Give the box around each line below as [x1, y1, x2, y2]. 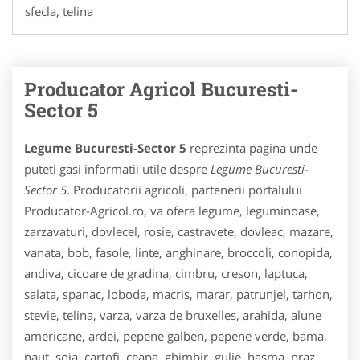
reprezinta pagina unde [186, 139, 317, 156]
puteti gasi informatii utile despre [24, 160, 211, 177]
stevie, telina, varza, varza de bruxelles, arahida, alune [24, 306, 321, 323]
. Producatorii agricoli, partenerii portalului [67, 181, 302, 198]
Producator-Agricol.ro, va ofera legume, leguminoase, [24, 202, 320, 219]
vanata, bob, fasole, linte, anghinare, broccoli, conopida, [24, 243, 333, 260]
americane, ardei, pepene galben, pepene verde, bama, [24, 327, 327, 344]
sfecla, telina [25, 2, 93, 19]
